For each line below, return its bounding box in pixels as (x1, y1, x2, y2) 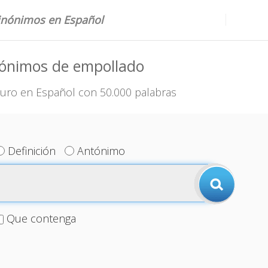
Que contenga (6, 211, 76, 226)
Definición (8, 144, 56, 158)
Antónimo (77, 144, 126, 158)
